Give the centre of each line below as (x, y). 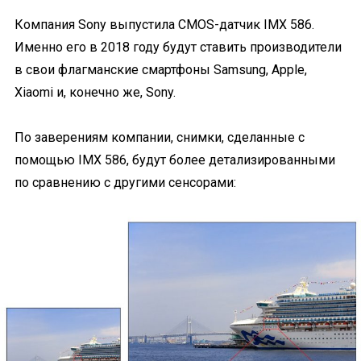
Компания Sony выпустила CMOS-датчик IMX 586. (164, 25)
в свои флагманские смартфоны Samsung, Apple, (161, 70)
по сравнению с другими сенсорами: (125, 183)
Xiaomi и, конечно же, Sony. (95, 92)
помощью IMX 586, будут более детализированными (175, 160)
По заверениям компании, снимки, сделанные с (160, 137)
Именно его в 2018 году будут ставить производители (178, 47)
